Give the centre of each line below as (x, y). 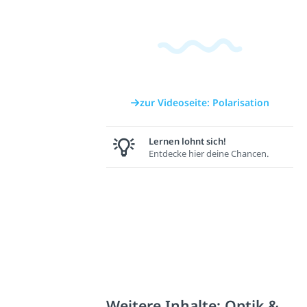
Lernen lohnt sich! (188, 141)
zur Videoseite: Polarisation (205, 103)
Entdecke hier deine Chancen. (209, 153)
